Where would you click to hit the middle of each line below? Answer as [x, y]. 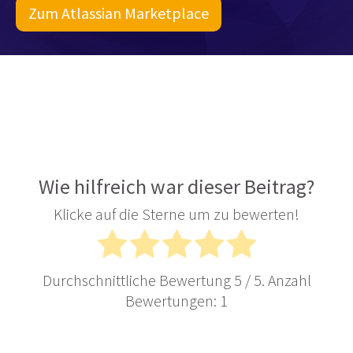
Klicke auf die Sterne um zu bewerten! [176, 214]
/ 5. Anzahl [276, 280]
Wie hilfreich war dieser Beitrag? [176, 186]
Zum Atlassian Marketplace [119, 13]
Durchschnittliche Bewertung [138, 280]
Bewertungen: [173, 300]
